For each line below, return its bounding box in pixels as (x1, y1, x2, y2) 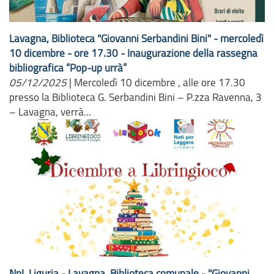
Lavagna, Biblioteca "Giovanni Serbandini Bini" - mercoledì (9, 31, 264, 46)
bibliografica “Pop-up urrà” (9, 61, 127, 75)
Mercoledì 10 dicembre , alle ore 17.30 (74, 75, 245, 90)
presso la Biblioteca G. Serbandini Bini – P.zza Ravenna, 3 (9, 90, 262, 105)
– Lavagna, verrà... (9, 105, 91, 119)
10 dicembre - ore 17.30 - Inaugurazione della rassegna (9, 46, 257, 61)
